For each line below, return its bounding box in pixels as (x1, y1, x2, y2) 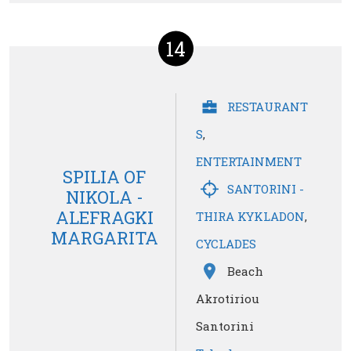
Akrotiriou (196, 291, 259, 307)
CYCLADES (196, 236, 256, 252)
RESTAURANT (227, 99, 308, 115)
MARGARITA (50, 226, 158, 249)
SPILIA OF (63, 165, 146, 188)
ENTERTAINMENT (196, 154, 302, 170)
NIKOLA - (65, 185, 143, 208)
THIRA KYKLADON (196, 208, 305, 225)
